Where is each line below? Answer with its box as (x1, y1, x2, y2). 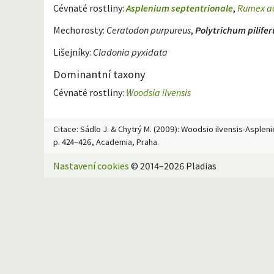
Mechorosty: (53, 23, 106, 36)
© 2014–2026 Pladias (129, 159, 217, 172)
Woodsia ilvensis (126, 86, 191, 98)
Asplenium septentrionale (126, 1, 233, 14)
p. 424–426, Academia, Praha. (53, 136, 159, 147)
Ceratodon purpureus (106, 23, 191, 36)
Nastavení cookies (53, 159, 129, 172)
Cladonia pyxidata (93, 45, 168, 58)
